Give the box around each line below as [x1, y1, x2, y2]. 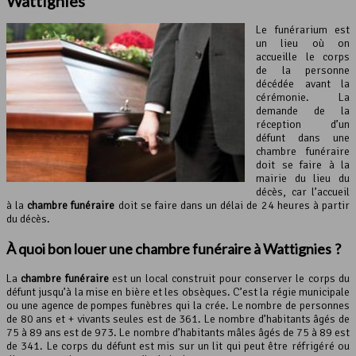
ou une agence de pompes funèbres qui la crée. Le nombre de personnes [6, 299, 350, 313]
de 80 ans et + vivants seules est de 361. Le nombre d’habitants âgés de [6, 312, 350, 327]
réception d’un [256, 118, 350, 132]
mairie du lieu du [256, 172, 350, 186]
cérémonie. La [256, 91, 350, 105]
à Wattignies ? [251, 240, 341, 258]
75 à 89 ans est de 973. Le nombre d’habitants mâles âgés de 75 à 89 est [6, 326, 350, 340]
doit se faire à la [256, 158, 350, 172]
